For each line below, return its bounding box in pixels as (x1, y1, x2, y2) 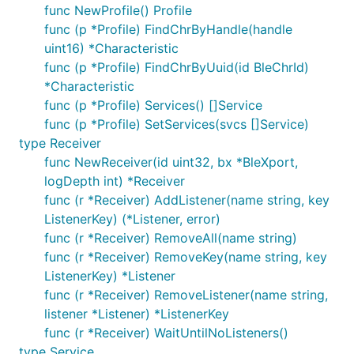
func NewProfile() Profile (44, 2, 192, 18)
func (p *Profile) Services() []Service (44, 97, 262, 113)
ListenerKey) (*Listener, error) (44, 211, 220, 227)
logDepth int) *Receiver (44, 173, 185, 189)
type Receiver (19, 135, 101, 151)
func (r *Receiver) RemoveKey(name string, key (44, 249, 327, 265)
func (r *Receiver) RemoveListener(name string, (44, 287, 328, 303)
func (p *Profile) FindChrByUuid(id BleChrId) (44, 59, 309, 75)
